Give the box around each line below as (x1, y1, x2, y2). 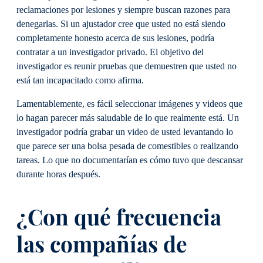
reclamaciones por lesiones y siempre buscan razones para (16, 4, 230, 15)
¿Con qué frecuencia (16, 202, 221, 231)
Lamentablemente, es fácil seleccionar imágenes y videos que (16, 99, 242, 110)
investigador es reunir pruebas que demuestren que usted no (16, 60, 237, 72)
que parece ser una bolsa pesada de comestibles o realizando (16, 141, 238, 152)
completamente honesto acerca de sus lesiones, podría (16, 32, 214, 43)
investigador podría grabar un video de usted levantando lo (16, 127, 233, 138)
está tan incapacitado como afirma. (16, 75, 146, 86)
